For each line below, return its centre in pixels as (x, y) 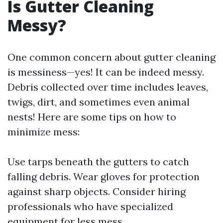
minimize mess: (44, 132)
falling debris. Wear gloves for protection (104, 176)
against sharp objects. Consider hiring (97, 191)
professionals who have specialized (90, 206)
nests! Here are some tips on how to (92, 117)
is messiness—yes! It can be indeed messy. (106, 72)
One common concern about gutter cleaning (111, 57)
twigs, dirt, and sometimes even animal (99, 102)
